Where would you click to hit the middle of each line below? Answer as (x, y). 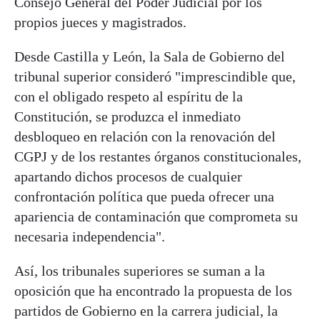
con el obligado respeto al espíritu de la (129, 97)
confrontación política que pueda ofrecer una (144, 197)
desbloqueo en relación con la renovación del (145, 137)
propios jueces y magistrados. (100, 22)
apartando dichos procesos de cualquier (128, 177)
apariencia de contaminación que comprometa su (156, 217)
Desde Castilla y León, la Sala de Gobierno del (150, 57)
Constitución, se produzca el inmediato (127, 117)
